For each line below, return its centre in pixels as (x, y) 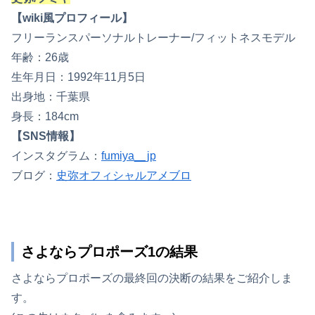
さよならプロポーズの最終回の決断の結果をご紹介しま (152, 278)
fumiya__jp (129, 155)
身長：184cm (45, 116)
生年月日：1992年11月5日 (78, 77)
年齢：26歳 (40, 57)
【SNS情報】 (46, 136)
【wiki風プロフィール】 (72, 18)
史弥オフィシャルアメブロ (124, 175)
